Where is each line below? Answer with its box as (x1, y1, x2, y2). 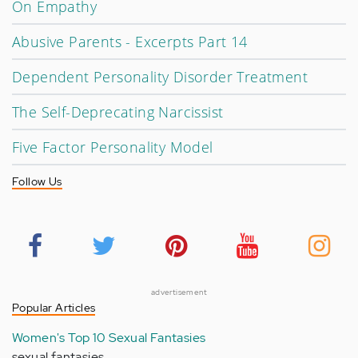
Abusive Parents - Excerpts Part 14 (12, 32, 248, 52)
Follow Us (12, 174, 62, 189)
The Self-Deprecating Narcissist (12, 102, 224, 122)
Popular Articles (12, 300, 96, 316)
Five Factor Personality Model (12, 137, 213, 157)
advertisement (150, 287, 208, 298)
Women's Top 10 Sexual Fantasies (12, 329, 206, 347)
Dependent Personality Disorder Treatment (12, 67, 308, 87)
